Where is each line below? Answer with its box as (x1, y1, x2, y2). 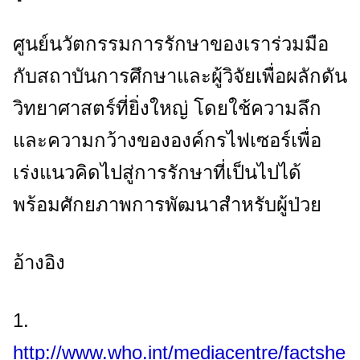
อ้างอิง (13, 251, 65, 273)
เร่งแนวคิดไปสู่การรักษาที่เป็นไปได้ (13, 161, 301, 183)
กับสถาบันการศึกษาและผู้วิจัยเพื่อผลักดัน (13, 64, 347, 87)
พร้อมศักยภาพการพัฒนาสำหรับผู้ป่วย (13, 193, 321, 215)
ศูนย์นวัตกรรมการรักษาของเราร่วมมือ (13, 32, 329, 55)
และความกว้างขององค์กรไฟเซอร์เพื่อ (13, 129, 321, 151)
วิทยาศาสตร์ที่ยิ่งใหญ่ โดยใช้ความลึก (13, 96, 321, 119)
